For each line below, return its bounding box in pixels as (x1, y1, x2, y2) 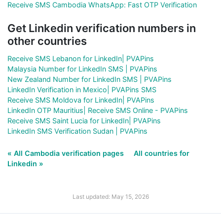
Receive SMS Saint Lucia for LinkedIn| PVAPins (7, 116, 161, 125)
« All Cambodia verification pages (7, 148, 126, 157)
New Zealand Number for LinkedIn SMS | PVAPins (7, 74, 172, 83)
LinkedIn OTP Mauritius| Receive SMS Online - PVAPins (7, 106, 188, 114)
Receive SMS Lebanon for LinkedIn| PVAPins (7, 54, 154, 63)
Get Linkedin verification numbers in (7, 21, 196, 35)
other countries (7, 34, 87, 47)
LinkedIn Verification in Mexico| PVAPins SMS (7, 85, 156, 94)
